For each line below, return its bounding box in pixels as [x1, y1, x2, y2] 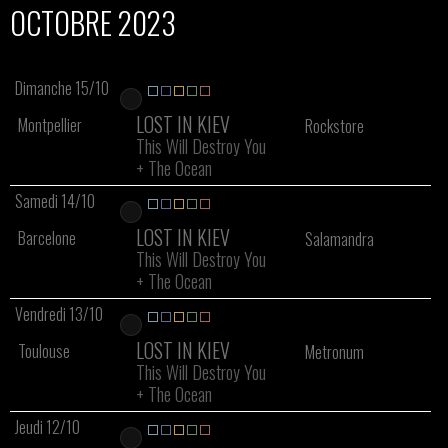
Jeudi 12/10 [15, 415, 80, 439]
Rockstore [304, 114, 364, 138]
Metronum [304, 340, 364, 364]
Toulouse [18, 339, 70, 363]
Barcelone [18, 226, 76, 250]
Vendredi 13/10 [15, 302, 103, 326]
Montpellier [18, 113, 82, 137]
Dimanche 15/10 [15, 76, 109, 100]
